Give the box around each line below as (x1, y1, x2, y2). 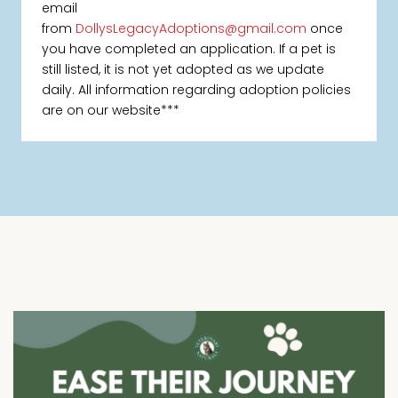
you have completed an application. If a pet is (42, 40, 337, 59)
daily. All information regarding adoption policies (42, 81, 352, 99)
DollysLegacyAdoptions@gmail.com (76, 20, 307, 38)
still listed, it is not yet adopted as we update (42, 60, 325, 79)
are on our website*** (42, 101, 180, 120)
